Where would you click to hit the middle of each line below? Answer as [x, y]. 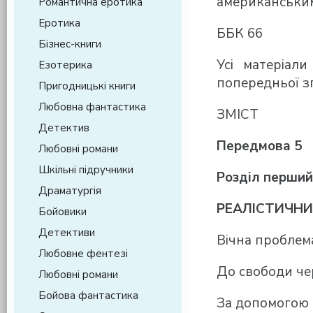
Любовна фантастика [92, 107]
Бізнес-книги [70, 44]
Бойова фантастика [88, 296]
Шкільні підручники [86, 170]
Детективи [67, 233]
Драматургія [70, 191]
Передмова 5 [259, 146]
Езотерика [65, 65]
